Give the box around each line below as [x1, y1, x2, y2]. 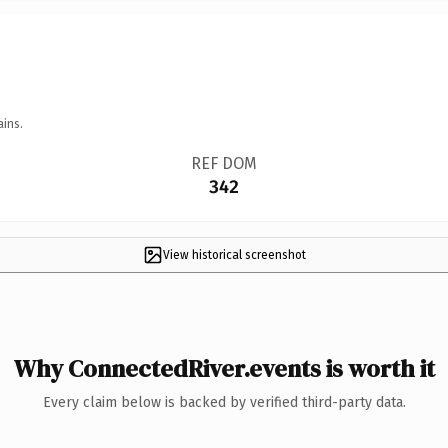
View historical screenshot [162, 247, 306, 262]
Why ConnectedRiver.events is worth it [13, 351, 435, 385]
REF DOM [190, 153, 257, 173]
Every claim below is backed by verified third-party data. [42, 393, 406, 411]
